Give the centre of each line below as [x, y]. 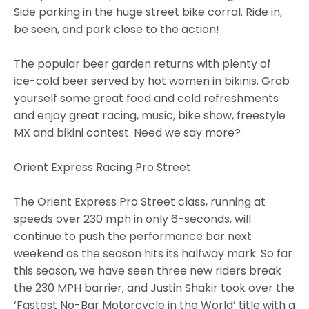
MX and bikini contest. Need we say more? [127, 133]
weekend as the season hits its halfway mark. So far [153, 254]
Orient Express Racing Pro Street [102, 168]
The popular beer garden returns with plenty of [142, 64]
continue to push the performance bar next [133, 237]
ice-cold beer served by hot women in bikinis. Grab [152, 81]
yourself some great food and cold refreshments [146, 99]
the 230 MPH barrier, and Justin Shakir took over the [154, 288]
